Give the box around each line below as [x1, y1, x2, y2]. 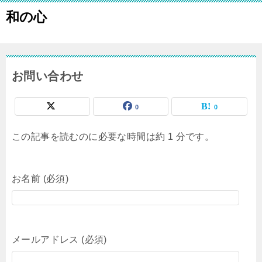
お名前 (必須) [12, 174, 69, 184]
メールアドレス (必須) [12, 235, 107, 244]
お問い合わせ [12, 70, 84, 82]
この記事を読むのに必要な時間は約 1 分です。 [12, 132, 215, 142]
